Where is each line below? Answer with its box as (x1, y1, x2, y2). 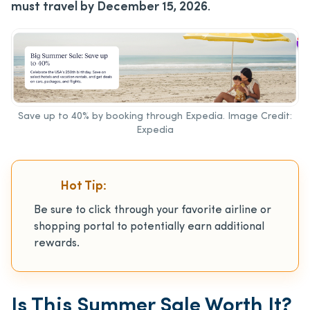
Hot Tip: (60, 180, 107, 194)
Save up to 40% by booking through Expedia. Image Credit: (18, 111, 292, 122)
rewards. (34, 238, 80, 250)
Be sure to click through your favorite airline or (34, 205, 271, 217)
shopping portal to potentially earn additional (34, 221, 264, 233)
